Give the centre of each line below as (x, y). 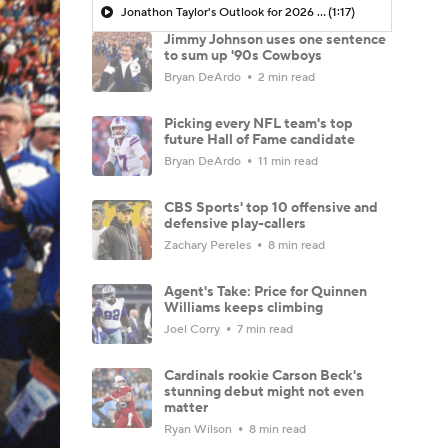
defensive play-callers (235, 223)
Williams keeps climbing (243, 307)
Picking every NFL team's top (258, 123)
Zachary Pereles (209, 245)
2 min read (285, 77)
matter (186, 407)
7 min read (263, 329)
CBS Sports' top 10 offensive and (271, 207)
